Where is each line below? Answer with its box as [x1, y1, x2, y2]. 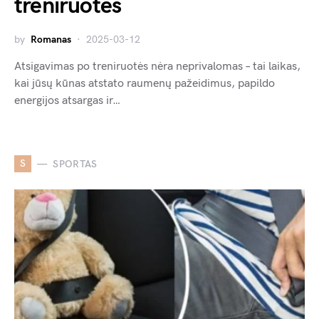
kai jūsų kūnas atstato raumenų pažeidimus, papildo [14, 77, 275, 91]
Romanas [31, 33, 71, 46]
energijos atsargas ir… [14, 94, 120, 108]
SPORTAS [53, 157, 98, 170]
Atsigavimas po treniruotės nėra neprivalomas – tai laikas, [14, 60, 300, 74]
